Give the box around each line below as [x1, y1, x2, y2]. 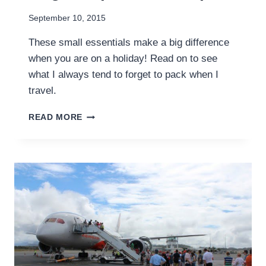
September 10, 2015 [28, 14, 106, 23]
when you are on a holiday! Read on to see [28, 53, 217, 65]
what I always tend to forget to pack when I [28, 69, 218, 81]
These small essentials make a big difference [28, 37, 229, 49]
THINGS [82, 135, 116, 144]
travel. [28, 85, 56, 97]
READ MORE [28, 113, 83, 122]
